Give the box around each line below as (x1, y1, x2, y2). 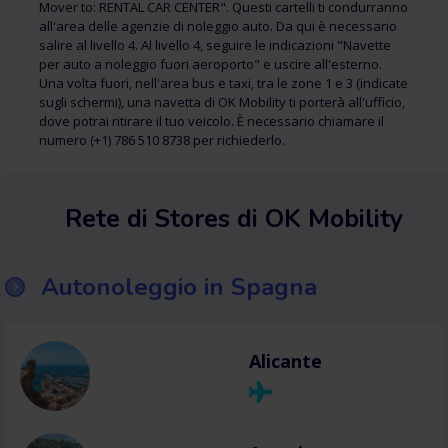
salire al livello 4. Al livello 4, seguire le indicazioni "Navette (39, 36, 391, 54)
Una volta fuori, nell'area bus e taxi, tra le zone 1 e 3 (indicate (39, 74, 408, 92)
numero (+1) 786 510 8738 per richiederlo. (39, 131, 285, 149)
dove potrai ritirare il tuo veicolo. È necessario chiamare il (39, 112, 384, 130)
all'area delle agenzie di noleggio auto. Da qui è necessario (39, 17, 397, 35)
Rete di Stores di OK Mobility (65, 202, 403, 236)
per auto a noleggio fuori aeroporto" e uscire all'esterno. (39, 55, 382, 73)
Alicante (249, 349, 322, 373)
